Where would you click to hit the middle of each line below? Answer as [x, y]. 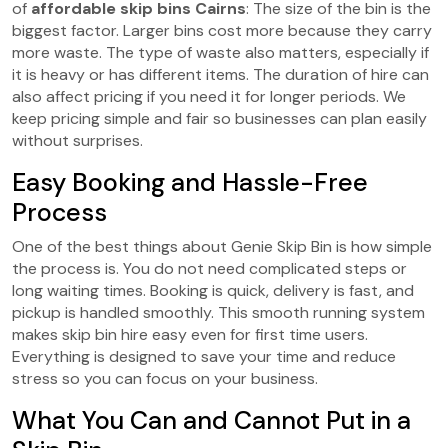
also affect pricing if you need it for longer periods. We [209, 96]
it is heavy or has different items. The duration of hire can [220, 74]
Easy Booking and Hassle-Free [190, 182]
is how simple [384, 246]
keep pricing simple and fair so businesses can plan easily [219, 118]
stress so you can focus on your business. [165, 378]
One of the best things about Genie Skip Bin [172, 246]
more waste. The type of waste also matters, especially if [220, 52]
